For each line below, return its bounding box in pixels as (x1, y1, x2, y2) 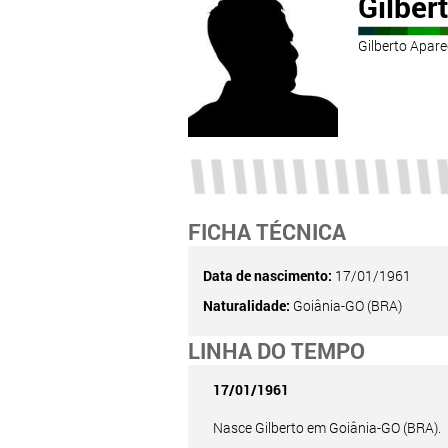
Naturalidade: (202, 296, 290, 315)
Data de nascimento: (202, 266, 332, 285)
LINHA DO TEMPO (187, 336, 365, 365)
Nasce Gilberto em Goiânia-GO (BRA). (212, 418, 441, 437)
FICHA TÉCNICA (187, 217, 346, 246)
